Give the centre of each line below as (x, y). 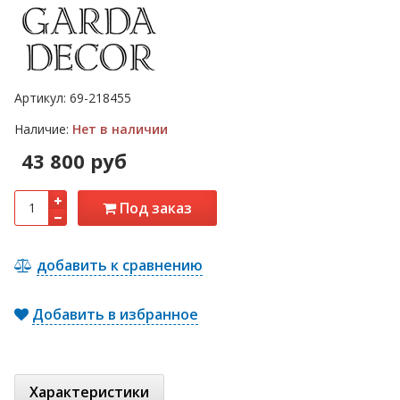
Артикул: (42, 98)
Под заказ (154, 208)
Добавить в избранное (115, 315)
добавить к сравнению (120, 266)
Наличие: (43, 129)
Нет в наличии (120, 129)
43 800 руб (74, 161)
